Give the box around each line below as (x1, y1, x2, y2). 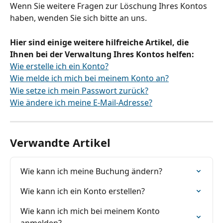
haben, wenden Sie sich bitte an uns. (10, 12, 147, 24)
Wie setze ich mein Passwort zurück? (10, 85, 148, 96)
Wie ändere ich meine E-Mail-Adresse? (10, 97, 152, 109)
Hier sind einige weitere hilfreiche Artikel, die (10, 36, 191, 48)
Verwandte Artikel (10, 134, 111, 150)
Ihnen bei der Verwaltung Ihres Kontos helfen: (10, 48, 194, 60)
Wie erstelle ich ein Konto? (10, 60, 109, 72)
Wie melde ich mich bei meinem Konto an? (10, 73, 169, 84)
